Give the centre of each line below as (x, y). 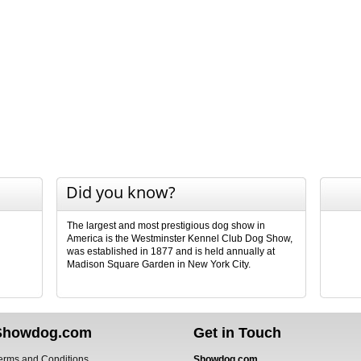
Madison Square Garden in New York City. (159, 264)
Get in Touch (237, 332)
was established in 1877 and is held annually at (171, 251)
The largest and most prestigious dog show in (166, 226)
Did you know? (121, 192)
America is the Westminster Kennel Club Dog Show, (180, 239)
